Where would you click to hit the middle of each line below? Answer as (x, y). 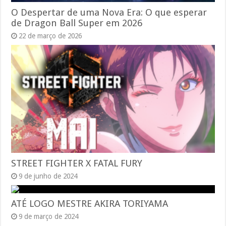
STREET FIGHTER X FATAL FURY (77, 163)
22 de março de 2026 (50, 36)
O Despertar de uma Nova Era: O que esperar (109, 12)
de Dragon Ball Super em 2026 (77, 23)
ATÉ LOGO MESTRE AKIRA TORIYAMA (90, 204)
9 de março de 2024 (49, 217)
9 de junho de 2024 (48, 176)
